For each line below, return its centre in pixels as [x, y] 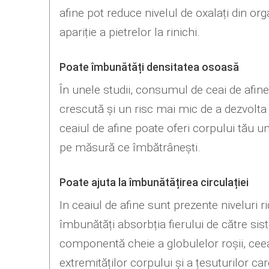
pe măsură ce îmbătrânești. [130, 148]
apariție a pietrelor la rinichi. [129, 32]
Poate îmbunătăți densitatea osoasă [149, 68]
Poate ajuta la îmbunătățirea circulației [154, 182]
